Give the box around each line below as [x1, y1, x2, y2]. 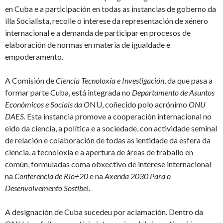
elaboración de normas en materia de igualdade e [5, 40, 170, 50]
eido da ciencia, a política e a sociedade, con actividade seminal [5, 123, 217, 133]
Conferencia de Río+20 [14, 171, 88, 181]
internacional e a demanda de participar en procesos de [5, 28, 191, 38]
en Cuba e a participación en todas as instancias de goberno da [5, 4, 216, 14]
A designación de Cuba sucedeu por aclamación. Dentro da [5, 207, 203, 217]
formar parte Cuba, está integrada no [5, 88, 132, 98]
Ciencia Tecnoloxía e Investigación [56, 76, 164, 86]
